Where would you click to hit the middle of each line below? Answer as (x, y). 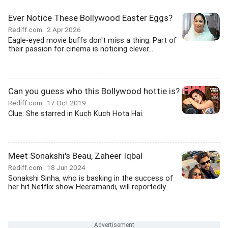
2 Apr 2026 (64, 30)
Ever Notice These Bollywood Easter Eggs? (90, 18)
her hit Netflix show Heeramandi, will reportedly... (89, 187)
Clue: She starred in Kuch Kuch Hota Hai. (76, 114)
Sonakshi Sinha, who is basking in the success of (91, 178)
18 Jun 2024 (66, 167)
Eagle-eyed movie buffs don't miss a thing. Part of (92, 40)
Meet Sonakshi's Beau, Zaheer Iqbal (75, 156)
